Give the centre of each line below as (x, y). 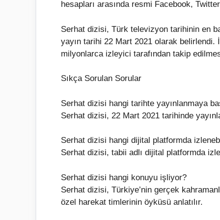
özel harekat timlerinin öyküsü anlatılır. (132, 202)
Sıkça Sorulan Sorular (101, 79)
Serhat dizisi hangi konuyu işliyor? (124, 177)
